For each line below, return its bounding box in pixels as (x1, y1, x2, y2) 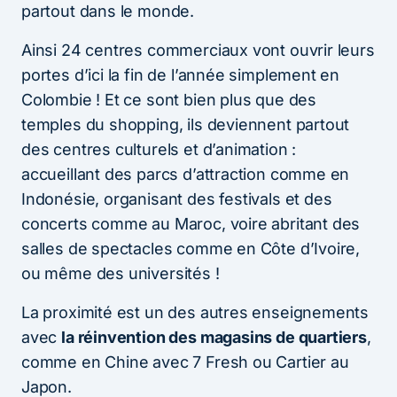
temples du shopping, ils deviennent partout (21, 114, 350, 134)
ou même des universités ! (21, 263, 220, 283)
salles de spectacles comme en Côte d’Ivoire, (21, 238, 361, 258)
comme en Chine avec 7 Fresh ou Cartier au (21, 352, 349, 371)
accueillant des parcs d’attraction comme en (21, 164, 350, 183)
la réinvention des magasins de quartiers (61, 327, 367, 346)
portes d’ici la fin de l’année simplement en (21, 65, 340, 84)
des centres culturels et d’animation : (21, 139, 297, 159)
